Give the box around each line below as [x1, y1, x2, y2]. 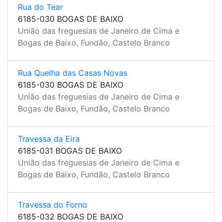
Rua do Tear [18, 2, 63, 12]
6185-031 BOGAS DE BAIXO [18, 146, 122, 156]
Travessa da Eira [18, 134, 80, 144]
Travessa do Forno [18, 200, 87, 210]
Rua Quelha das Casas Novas [18, 68, 127, 78]
